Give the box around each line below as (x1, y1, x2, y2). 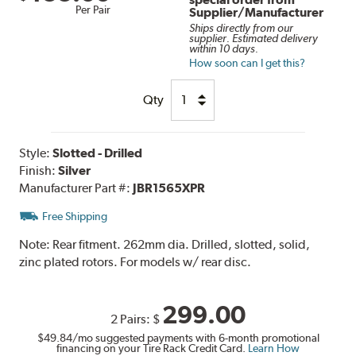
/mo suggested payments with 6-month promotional (72, 331, 319, 344)
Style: (19, 145, 53, 161)
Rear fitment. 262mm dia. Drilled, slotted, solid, (52, 236, 311, 252)
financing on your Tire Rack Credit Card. (56, 341, 248, 354)
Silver (58, 162, 91, 178)
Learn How (248, 341, 300, 354)
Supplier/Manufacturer (189, 4, 324, 20)
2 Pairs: (110, 311, 153, 327)
